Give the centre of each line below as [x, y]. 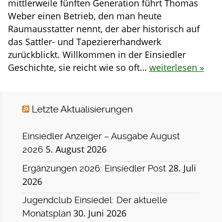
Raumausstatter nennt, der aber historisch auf [104, 28]
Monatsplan [46, 213]
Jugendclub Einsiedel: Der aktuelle [95, 200]
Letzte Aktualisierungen [82, 110]
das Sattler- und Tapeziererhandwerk [84, 41]
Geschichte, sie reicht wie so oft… [78, 67]
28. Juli [182, 168]
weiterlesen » [176, 67]
